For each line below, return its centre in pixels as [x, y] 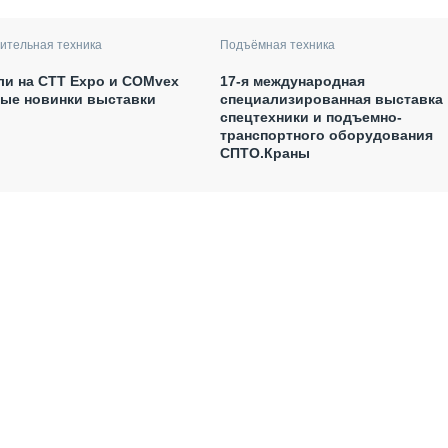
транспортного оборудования [326, 134]
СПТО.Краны [264, 152]
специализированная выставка [331, 98]
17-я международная [292, 80]
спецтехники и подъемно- [310, 116]
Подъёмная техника [277, 44]
